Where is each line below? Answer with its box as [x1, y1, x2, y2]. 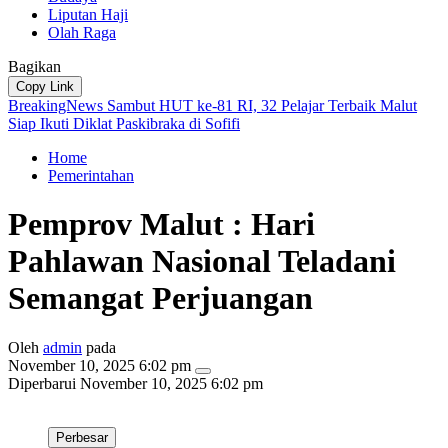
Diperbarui [8, 374, 76, 392]
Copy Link [16, 78, 74, 94]
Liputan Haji [48, 5, 128, 23]
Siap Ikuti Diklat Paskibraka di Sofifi [8, 114, 240, 132]
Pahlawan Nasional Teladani [8, 243, 396, 280]
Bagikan [8, 57, 61, 75]
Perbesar [56, 429, 108, 445]
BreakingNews [8, 96, 103, 114]
